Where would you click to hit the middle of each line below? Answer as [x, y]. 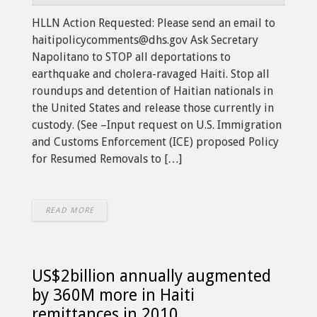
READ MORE [70, 210]
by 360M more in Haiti [113, 295]
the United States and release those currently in [153, 108]
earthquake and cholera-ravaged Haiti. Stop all [151, 74]
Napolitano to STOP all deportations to [131, 57]
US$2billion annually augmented [151, 276]
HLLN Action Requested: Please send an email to [154, 23]
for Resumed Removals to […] [107, 158]
